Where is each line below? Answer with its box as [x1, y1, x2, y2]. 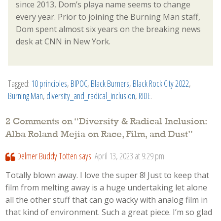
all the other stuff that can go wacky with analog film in [5, 194, 208, 205]
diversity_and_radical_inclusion [46, 89, 135, 102]
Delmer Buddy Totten [17, 150, 77, 162]
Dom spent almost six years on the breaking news [16, 23, 201, 35]
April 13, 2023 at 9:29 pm [94, 150, 164, 162]
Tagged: [8, 77, 31, 89]
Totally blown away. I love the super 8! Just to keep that [5, 169, 210, 181]
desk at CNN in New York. [16, 36, 110, 47]
